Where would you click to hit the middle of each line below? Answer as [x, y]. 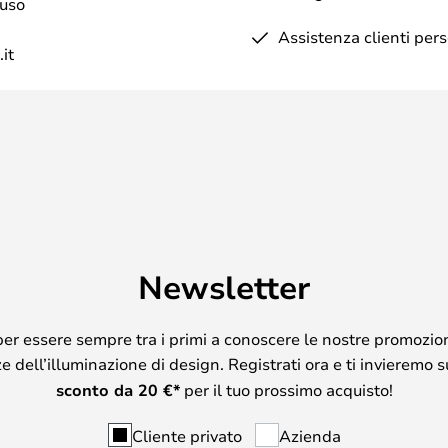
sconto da [96, 389]
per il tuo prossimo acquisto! [286, 389]
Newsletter [224, 286]
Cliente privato [186, 435]
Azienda [309, 435]
